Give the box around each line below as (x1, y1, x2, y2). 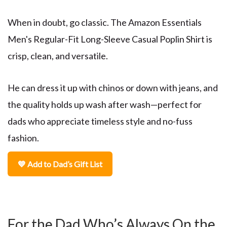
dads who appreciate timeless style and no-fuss (8, 115, 193, 127)
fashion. (8, 132, 39, 143)
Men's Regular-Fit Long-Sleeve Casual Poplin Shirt (8, 33, 205, 45)
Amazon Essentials (128, 17, 202, 28)
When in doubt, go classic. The (8, 17, 127, 28)
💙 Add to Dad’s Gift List (18, 159, 102, 169)
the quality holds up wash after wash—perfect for (8, 98, 202, 110)
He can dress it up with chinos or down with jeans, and (8, 82, 218, 93)
